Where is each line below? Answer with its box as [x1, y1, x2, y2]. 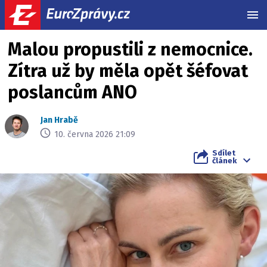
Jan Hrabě [41, 115, 78, 125]
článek [212, 156, 237, 165]
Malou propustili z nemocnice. [8, 39, 253, 60]
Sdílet [212, 148, 235, 157]
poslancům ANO [8, 82, 137, 103]
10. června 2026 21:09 [54, 129, 135, 139]
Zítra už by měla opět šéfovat [8, 60, 248, 82]
